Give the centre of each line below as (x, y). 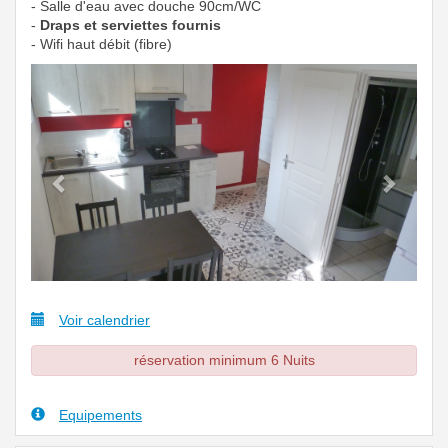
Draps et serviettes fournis (130, 25)
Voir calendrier (104, 320)
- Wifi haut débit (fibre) (101, 44)
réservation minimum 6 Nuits (224, 360)
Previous (97, 77)
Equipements (100, 415)
